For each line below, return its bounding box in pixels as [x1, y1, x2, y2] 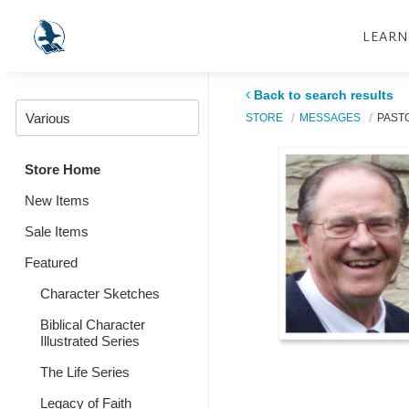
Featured [25, 255, 78, 270]
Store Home [25, 162, 100, 177]
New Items [25, 193, 89, 208]
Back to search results [253, 88, 393, 102]
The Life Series [39, 364, 130, 380]
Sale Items [25, 224, 89, 239]
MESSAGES [299, 111, 361, 123]
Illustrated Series [39, 333, 140, 349]
